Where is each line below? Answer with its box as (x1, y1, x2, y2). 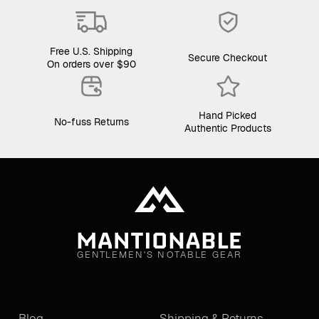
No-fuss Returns (53, 115, 129, 128)
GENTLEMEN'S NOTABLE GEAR (76, 248, 243, 261)
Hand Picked (199, 108, 257, 122)
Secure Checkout (188, 51, 268, 64)
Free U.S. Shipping (50, 44, 133, 58)
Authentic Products (184, 121, 271, 135)
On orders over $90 (46, 57, 136, 70)
